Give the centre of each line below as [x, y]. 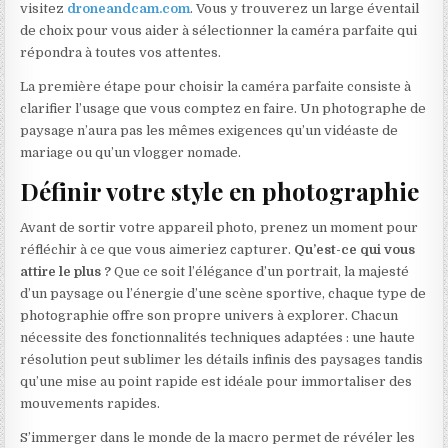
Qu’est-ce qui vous [355, 250]
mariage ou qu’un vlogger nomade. [131, 153]
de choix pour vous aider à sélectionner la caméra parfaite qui [219, 31]
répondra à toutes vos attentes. [121, 53]
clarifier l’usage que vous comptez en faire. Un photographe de [223, 109]
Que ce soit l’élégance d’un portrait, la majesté [260, 272]
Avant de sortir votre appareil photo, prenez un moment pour [219, 228]
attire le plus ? [66, 272]
